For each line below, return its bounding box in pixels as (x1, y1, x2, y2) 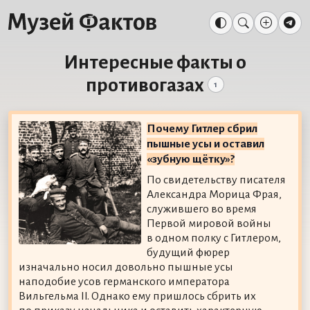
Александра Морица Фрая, (147, 188, 282, 201)
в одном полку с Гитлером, (147, 231, 282, 244)
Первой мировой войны (147, 217, 272, 230)
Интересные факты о (64, 52, 246, 73)
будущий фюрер (147, 246, 230, 259)
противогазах (86, 75, 205, 96)
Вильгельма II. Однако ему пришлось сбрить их (18, 289, 256, 302)
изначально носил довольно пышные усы (18, 260, 233, 273)
